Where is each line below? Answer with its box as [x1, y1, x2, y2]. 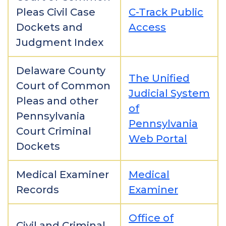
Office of [129, 212, 174, 224]
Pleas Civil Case [16, 6, 95, 18]
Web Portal [129, 133, 187, 145]
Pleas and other [16, 95, 98, 107]
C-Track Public [129, 6, 203, 18]
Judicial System [129, 87, 210, 99]
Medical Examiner [16, 168, 109, 181]
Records [16, 184, 59, 196]
